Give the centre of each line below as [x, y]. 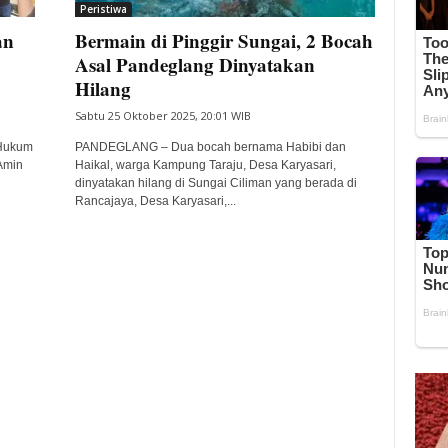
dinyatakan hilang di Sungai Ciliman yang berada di [215, 183]
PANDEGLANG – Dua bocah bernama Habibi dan [210, 147]
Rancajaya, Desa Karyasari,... [155, 201]
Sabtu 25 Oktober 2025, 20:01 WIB [162, 115]
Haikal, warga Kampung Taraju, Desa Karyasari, [205, 165]
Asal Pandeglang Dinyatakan [194, 64]
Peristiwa [103, 9]
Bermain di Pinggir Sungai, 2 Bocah [223, 40]
